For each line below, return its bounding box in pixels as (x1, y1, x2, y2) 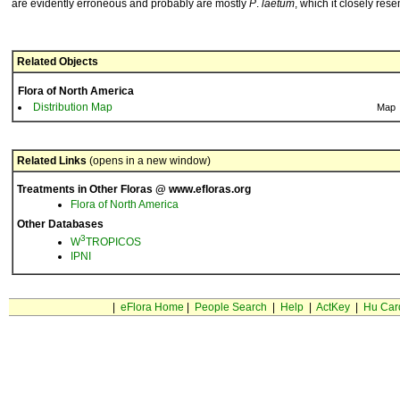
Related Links (17, 154, 87, 167)
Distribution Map (33, 101, 112, 113)
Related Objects (17, 55, 98, 68)
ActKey (315, 301, 350, 313)
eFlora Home (120, 301, 184, 313)
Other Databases (17, 218, 104, 230)
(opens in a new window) (87, 154, 211, 167)
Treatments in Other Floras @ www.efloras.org (17, 183, 251, 196)
